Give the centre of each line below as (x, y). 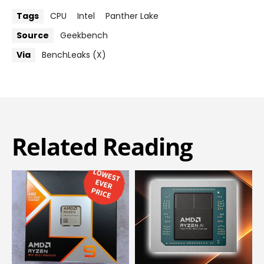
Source (33, 36)
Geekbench (84, 36)
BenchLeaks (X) (74, 55)
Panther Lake (132, 16)
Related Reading (102, 147)
